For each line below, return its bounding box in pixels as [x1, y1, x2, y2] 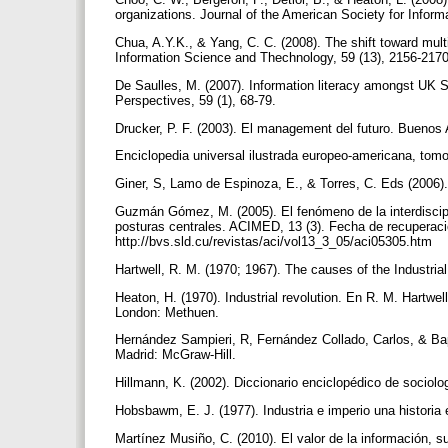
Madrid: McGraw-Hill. [115, 347, 240, 363]
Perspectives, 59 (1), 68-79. [115, 92, 280, 108]
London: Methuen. [115, 304, 223, 320]
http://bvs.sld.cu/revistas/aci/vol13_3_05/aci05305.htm [115, 234, 436, 249]
